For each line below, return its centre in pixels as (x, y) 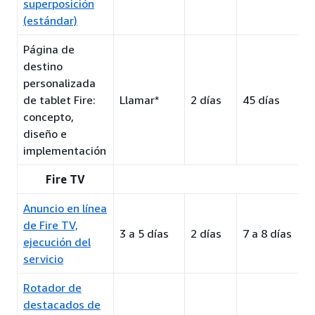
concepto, (49, 117)
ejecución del (57, 242)
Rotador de (52, 288)
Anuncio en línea (65, 208)
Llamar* (139, 100)
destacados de (62, 304)
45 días (261, 100)
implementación (65, 150)
